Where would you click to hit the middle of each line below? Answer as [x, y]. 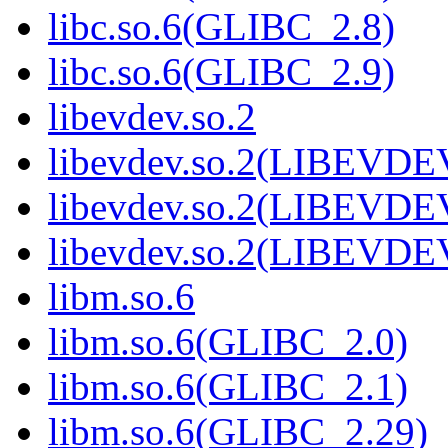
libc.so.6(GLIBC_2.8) [221, 27]
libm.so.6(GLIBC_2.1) [228, 387]
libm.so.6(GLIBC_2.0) [228, 342]
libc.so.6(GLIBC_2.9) [221, 72]
